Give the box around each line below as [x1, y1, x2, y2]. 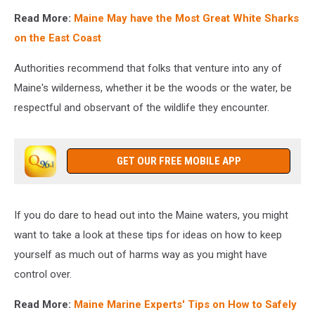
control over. [14, 267, 72, 281]
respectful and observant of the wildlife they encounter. [14, 101, 269, 114]
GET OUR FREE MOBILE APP [116, 154, 241, 167]
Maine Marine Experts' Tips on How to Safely [74, 297, 297, 311]
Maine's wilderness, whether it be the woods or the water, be [14, 81, 292, 94]
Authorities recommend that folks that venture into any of [14, 61, 282, 75]
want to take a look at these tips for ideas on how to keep [14, 228, 282, 241]
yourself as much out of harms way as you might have [14, 247, 267, 261]
